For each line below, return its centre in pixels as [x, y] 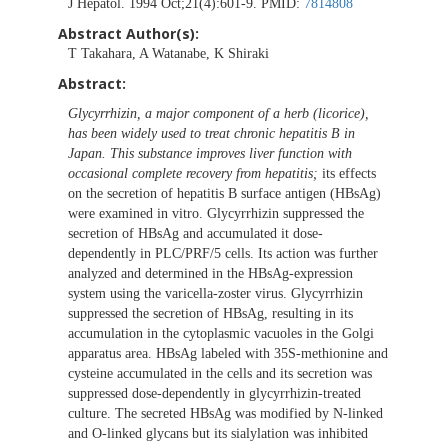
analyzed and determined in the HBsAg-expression [210, 274]
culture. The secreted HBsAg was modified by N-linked [225, 414]
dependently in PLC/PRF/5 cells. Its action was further [223, 254]
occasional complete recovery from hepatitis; [193, 174]
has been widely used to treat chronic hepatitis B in [211, 134]
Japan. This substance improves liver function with [210, 154]
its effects [347, 174]
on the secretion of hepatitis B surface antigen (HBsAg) [224, 194]
